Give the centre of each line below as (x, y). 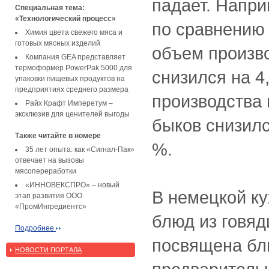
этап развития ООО (49, 195)
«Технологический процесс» (65, 18)
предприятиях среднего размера (72, 89)
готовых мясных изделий (58, 43)
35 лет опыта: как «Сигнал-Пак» (80, 149)
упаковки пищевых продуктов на (70, 78)
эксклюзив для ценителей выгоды (72, 114)
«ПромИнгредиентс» (51, 206)
